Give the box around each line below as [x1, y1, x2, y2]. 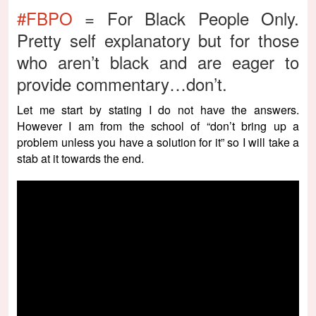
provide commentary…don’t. [17, 71, 227, 96]
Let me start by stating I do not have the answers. [17, 101, 299, 118]
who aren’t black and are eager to [17, 49, 299, 74]
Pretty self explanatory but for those [17, 27, 299, 52]
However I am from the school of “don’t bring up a [17, 117, 299, 134]
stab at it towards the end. [17, 150, 144, 166]
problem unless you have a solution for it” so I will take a [17, 133, 299, 150]
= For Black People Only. [73, 5, 299, 30]
